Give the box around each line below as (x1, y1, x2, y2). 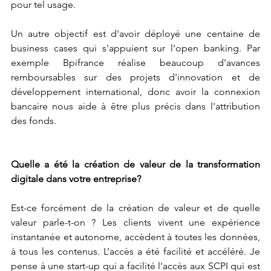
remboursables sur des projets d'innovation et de (11, 71, 260, 83)
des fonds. (11, 114, 59, 126)
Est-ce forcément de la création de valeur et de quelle (11, 201, 260, 214)
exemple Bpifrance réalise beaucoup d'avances (11, 56, 260, 68)
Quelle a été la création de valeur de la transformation (11, 158, 260, 170)
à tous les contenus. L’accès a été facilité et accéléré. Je (11, 245, 260, 257)
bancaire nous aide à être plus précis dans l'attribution (11, 100, 260, 112)
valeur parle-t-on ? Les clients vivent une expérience (11, 216, 260, 228)
